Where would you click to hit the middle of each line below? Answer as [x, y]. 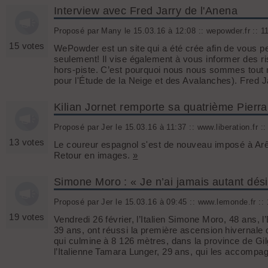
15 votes [27, 46]
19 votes [27, 217]
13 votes [27, 142]
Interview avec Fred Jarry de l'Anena [146, 11]
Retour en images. [94, 156]
